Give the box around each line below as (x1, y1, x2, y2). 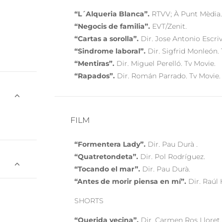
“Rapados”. (74, 71, 115, 80)
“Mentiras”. (74, 58, 115, 68)
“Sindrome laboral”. (74, 46, 146, 55)
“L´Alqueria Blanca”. (74, 9, 150, 18)
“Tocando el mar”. (74, 164, 141, 173)
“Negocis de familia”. (74, 21, 151, 31)
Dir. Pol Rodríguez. (138, 152, 206, 161)
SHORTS (74, 196, 104, 205)
